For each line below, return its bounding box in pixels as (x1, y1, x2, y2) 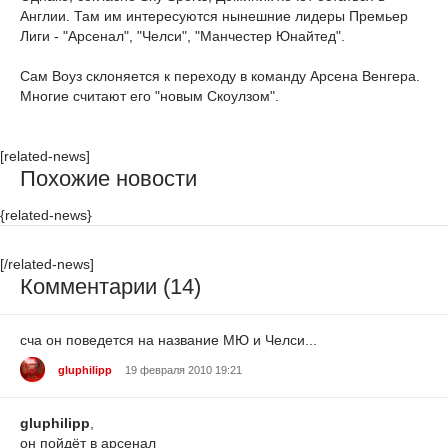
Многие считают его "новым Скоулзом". (20, 88, 279, 105)
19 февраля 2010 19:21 (125, 363, 242, 376)
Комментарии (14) (20, 274, 201, 300)
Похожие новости (20, 166, 197, 192)
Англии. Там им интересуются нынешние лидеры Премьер (20, 8, 408, 25)
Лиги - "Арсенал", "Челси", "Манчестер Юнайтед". (20, 28, 345, 45)
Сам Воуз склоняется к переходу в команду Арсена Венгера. (20, 68, 420, 85)
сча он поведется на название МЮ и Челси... (20, 331, 317, 348)
